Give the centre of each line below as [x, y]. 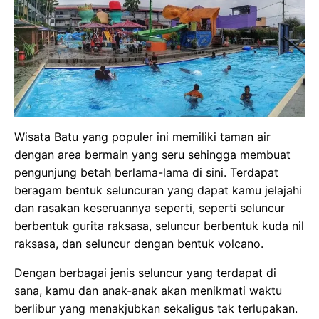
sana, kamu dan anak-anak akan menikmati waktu [148, 291]
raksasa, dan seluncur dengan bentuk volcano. [139, 244]
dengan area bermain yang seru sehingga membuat [152, 155]
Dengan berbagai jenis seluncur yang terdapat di [145, 273]
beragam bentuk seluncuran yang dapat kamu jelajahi [158, 190]
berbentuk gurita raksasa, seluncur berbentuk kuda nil [159, 226]
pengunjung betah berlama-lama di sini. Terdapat [146, 173]
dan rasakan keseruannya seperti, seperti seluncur [150, 208]
